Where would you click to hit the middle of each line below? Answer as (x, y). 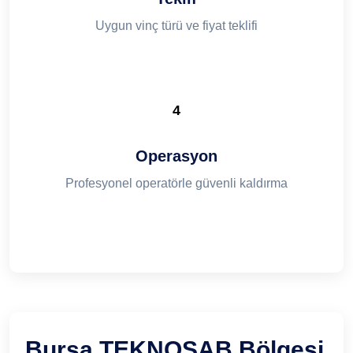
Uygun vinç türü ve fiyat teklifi (176, 25)
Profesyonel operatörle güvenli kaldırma (176, 183)
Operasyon (176, 156)
